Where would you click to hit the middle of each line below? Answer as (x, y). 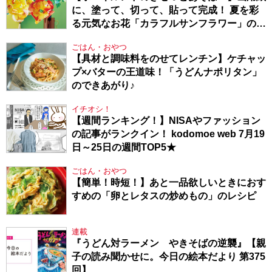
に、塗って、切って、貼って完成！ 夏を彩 (165, 10)
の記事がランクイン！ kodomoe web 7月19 (168, 134)
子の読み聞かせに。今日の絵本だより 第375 (168, 256)
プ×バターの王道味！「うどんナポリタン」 (167, 72)
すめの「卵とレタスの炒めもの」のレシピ (164, 195)
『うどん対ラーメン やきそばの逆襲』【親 (169, 243)
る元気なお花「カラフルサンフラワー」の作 (169, 23)
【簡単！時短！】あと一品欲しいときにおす (169, 182)
